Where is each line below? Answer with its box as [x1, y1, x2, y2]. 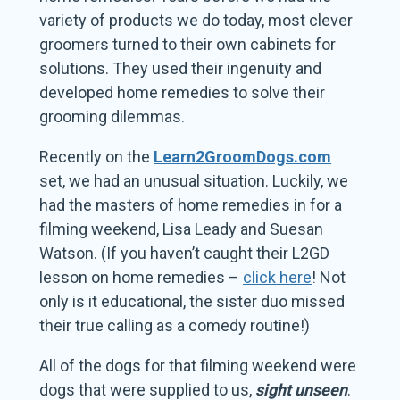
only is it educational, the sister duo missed [39, 292, 346, 312]
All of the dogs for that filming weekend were [39, 356, 357, 376]
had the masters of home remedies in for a [39, 196, 343, 215]
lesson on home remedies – [39, 268, 244, 287]
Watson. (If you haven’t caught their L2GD [39, 244, 330, 263]
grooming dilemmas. [39, 107, 186, 127]
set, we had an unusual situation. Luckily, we [39, 171, 349, 191]
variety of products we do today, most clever [39, 11, 354, 30]
